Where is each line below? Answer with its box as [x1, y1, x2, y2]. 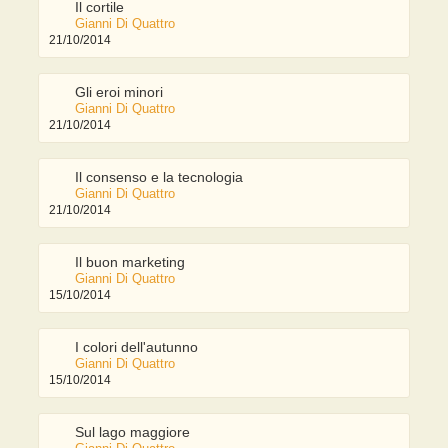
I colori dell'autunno [75, 339, 199, 356]
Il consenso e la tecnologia [75, 169, 244, 186]
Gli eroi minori [75, 84, 164, 101]
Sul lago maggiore [75, 424, 191, 441]
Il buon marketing [75, 254, 186, 271]
